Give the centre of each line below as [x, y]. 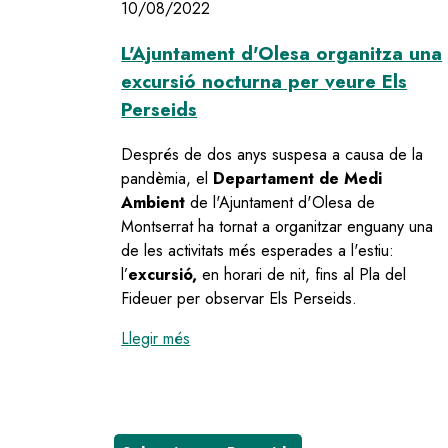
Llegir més [156, 338]
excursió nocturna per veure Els [264, 82]
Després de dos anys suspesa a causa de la [272, 154]
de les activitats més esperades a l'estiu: [258, 250]
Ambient [153, 202]
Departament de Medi [298, 178]
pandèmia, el [167, 178]
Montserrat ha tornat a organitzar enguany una [277, 226]
